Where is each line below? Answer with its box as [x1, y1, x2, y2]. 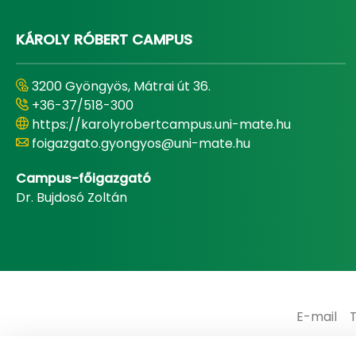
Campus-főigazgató [16, 168, 151, 188]
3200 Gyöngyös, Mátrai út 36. [32, 76, 211, 95]
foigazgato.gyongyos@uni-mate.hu [32, 133, 250, 153]
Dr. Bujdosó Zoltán [16, 188, 127, 207]
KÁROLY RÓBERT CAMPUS [16, 29, 192, 49]
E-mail [296, 307, 337, 326]
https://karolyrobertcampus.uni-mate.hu [32, 114, 291, 133]
